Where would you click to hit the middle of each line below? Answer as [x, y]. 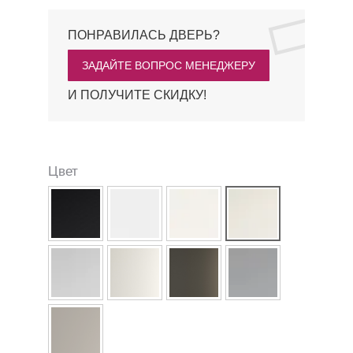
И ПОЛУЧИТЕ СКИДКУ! [137, 135]
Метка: [64, 17]
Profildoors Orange [122, 17]
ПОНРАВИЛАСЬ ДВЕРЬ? [143, 75]
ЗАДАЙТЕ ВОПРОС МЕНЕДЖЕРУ [168, 106]
